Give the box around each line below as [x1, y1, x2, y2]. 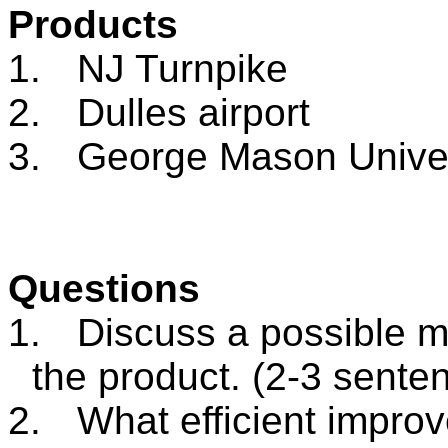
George [77, 134, 208, 178]
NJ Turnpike [77, 46, 288, 90]
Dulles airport [77, 90, 310, 134]
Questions [8, 266, 200, 310]
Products [8, 2, 178, 46]
